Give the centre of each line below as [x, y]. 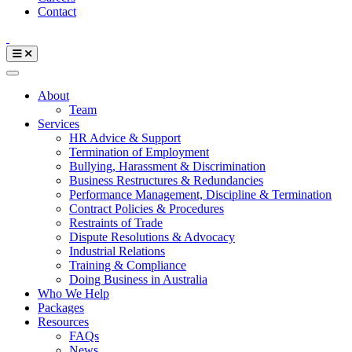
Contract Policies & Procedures [147, 209]
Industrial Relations [117, 251]
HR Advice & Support [125, 138]
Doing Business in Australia [138, 279]
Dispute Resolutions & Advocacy [152, 237]
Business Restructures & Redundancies [166, 180]
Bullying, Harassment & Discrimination [167, 166]
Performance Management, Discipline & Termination [200, 194]
